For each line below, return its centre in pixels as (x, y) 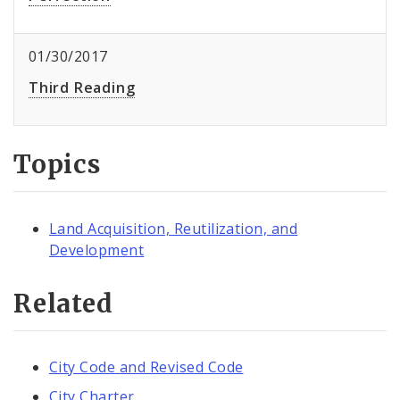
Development (97, 250)
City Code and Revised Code (146, 367)
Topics (57, 165)
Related (63, 303)
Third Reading (82, 88)
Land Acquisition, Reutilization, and (174, 228)
